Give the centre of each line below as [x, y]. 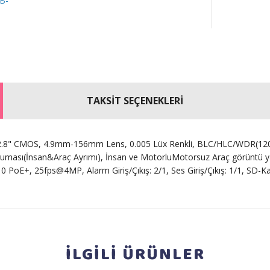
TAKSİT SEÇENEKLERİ [135, 101]
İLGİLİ [94, 255]
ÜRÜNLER [163, 255]
